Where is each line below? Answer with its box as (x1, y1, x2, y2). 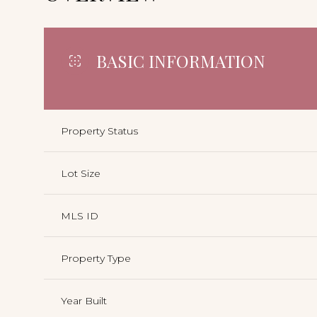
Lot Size (61, 166, 100, 180)
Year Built (61, 294, 107, 307)
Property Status (61, 124, 138, 137)
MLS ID (61, 209, 98, 222)
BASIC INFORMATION (96, 49, 265, 72)
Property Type (61, 251, 131, 265)
